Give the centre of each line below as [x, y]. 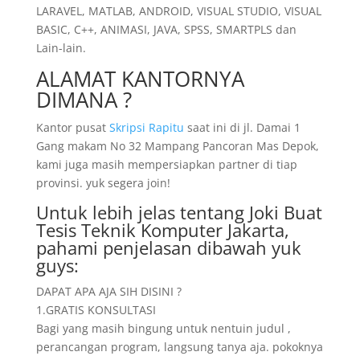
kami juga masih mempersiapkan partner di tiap [166, 164]
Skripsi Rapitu [146, 127]
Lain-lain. [61, 48]
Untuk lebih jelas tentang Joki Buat [179, 212]
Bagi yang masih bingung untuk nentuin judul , [163, 328]
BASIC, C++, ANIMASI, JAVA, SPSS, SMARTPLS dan [166, 29]
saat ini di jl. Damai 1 [242, 127]
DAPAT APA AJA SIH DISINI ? [108, 291]
